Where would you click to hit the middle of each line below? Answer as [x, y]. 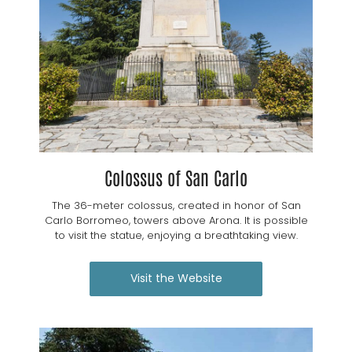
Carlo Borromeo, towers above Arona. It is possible [176, 220]
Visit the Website [176, 278]
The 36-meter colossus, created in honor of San [176, 205]
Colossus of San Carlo [176, 176]
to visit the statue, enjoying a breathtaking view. [176, 235]
